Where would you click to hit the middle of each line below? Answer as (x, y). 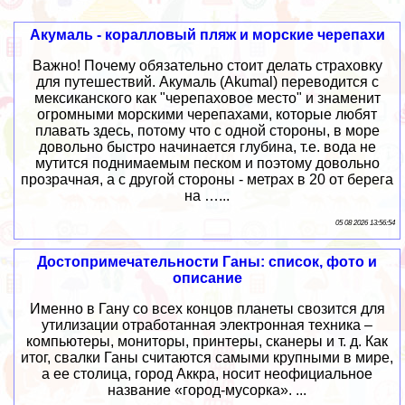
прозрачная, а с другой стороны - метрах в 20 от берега (207, 179)
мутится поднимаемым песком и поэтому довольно (207, 163)
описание (207, 278)
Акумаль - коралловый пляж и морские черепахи (207, 34)
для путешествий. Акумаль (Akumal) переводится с (207, 81)
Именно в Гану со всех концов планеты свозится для (207, 308)
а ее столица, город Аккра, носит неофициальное (207, 373)
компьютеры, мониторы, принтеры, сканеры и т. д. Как (207, 341)
